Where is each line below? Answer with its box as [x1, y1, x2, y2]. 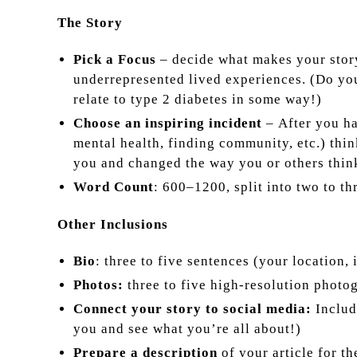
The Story [57, 15, 123, 31]
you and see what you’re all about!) [73, 320, 301, 336]
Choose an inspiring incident [73, 116, 266, 131]
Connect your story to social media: [73, 300, 316, 316]
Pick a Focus [73, 52, 156, 68]
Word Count [73, 179, 154, 195]
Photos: [73, 277, 124, 292]
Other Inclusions [57, 216, 168, 232]
